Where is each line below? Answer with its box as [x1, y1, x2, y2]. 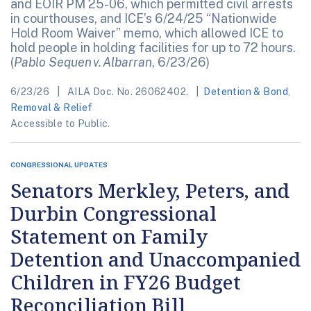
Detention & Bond [203, 86, 289, 98]
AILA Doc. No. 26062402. [65, 86, 191, 98]
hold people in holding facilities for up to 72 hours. [10, 40, 296, 56]
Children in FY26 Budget [10, 269, 241, 296]
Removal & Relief [10, 102, 93, 114]
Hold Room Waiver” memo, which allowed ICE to [10, 26, 283, 41]
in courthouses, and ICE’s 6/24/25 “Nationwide [10, 11, 277, 26]
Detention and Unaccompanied [10, 246, 301, 273]
